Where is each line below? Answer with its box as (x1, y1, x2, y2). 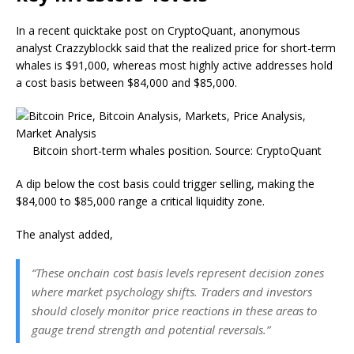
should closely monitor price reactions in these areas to (32, 303, 317, 319)
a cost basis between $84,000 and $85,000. (16, 75, 237, 91)
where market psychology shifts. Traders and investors (32, 284, 312, 300)
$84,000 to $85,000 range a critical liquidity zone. (16, 194, 265, 209)
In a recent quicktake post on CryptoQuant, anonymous (16, 23, 300, 39)
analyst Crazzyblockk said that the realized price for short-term (16, 40, 336, 56)
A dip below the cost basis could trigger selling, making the (16, 176, 314, 192)
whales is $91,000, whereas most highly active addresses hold (16, 58, 333, 73)
